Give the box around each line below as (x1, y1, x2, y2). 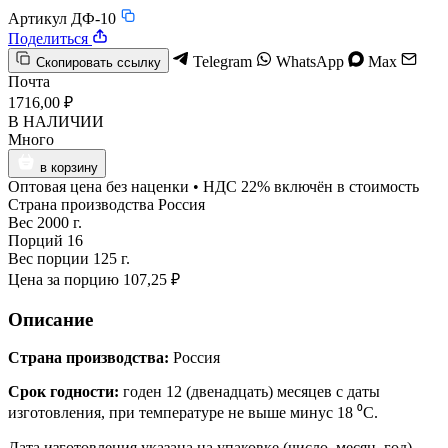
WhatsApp (276, 52, 344, 70)
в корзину (40, 159, 98, 175)
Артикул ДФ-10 (8, 9, 116, 27)
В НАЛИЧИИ (8, 112, 104, 130)
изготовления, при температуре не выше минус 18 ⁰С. (8, 404, 382, 422)
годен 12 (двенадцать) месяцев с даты (119, 383, 380, 401)
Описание (8, 308, 93, 330)
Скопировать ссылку (36, 54, 161, 70)
